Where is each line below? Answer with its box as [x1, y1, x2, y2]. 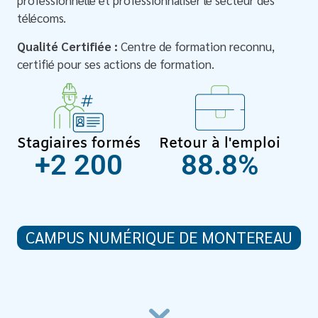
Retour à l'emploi [159, 134, 281, 154]
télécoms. [17, 10, 67, 26]
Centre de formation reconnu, [118, 38, 275, 54]
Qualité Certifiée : [17, 38, 119, 54]
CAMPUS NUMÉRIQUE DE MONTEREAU [25, 226, 293, 248]
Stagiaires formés [16, 134, 141, 154]
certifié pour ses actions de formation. [17, 55, 215, 72]
